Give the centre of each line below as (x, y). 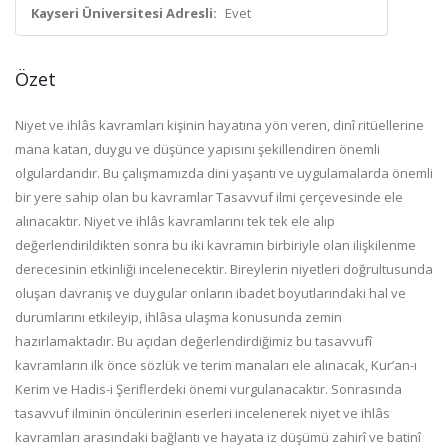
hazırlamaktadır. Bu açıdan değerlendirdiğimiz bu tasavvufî (193, 341)
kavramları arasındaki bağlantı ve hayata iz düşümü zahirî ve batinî (218, 437)
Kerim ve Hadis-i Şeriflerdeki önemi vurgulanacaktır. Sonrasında (208, 389)
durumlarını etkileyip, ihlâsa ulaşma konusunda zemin (178, 317)
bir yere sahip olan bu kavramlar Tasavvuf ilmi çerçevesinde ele (209, 197)
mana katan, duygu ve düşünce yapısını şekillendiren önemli (197, 149)
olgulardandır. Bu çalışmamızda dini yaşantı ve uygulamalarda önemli (224, 173)
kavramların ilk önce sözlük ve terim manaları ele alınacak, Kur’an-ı (216, 365)
